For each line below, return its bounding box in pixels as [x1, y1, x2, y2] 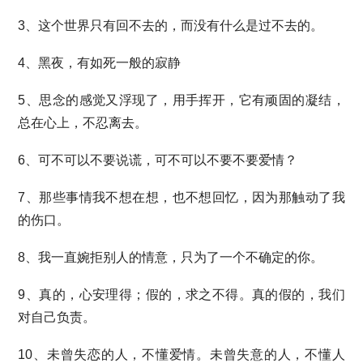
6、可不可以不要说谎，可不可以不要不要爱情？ [18, 153, 298, 167]
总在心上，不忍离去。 [18, 116, 148, 130]
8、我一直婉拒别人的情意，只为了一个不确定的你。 [18, 250, 324, 264]
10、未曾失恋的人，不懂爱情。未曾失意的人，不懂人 [18, 348, 345, 361]
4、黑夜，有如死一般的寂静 [18, 56, 181, 70]
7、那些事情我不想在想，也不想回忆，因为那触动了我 [18, 190, 345, 204]
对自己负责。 [18, 310, 96, 324]
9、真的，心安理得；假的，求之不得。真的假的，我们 [18, 288, 345, 301]
